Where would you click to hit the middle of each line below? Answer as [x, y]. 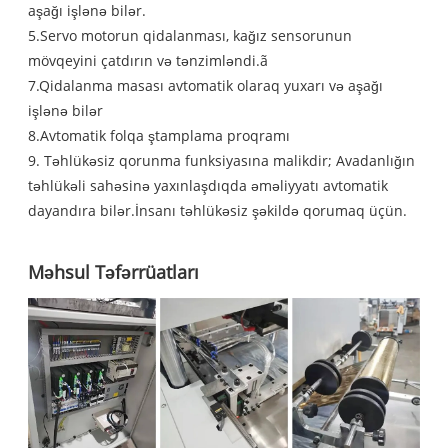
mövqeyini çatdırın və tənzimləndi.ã [148, 61]
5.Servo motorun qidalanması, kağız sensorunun [190, 36]
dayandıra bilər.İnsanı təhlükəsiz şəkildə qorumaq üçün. [218, 211]
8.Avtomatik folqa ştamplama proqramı [159, 136]
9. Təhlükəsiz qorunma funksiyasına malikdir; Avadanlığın [222, 161]
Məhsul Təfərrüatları [114, 272]
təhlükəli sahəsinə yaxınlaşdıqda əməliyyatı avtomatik [208, 186]
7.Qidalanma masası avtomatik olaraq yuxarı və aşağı [206, 86]
